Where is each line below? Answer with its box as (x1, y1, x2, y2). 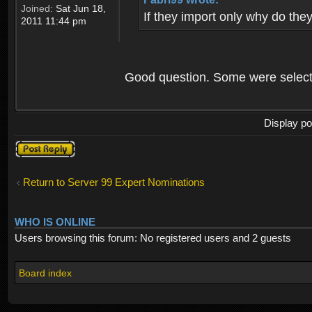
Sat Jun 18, (53, 3, 106, 15)
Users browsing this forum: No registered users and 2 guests (15, 231, 291, 244)
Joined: (21, 3, 53, 15)
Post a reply (15, 140, 69, 153)
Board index (19, 267, 72, 279)
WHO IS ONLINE (15, 216, 95, 228)
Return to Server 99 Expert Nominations (23, 176, 205, 189)
